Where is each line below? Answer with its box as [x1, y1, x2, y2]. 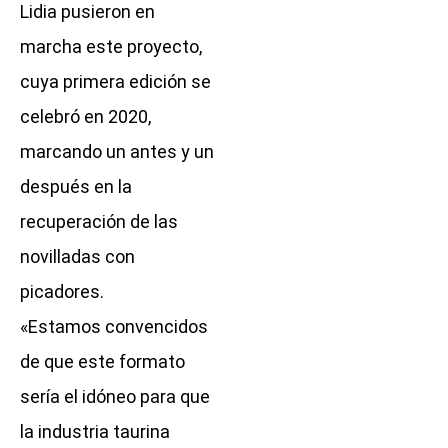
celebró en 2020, [20, 106, 151, 128]
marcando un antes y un [20, 141, 214, 163]
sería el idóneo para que [20, 386, 210, 408]
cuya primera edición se [20, 71, 211, 93]
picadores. [20, 281, 104, 303]
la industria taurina [20, 421, 170, 443]
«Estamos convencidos [20, 316, 208, 338]
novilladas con [20, 246, 135, 268]
